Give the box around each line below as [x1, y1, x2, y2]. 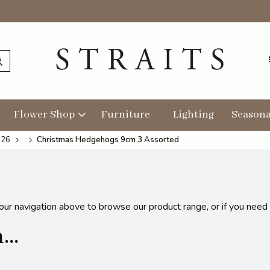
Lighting [173, 108, 214, 122]
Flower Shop [14, 108, 75, 122]
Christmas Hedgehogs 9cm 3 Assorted [37, 134, 179, 146]
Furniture [101, 108, 150, 122]
